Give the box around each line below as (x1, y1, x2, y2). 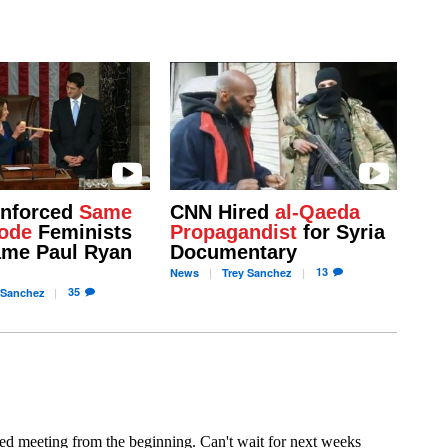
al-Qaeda (274, 201, 360, 224)
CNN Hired (169, 201, 275, 224)
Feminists (31, 221, 132, 244)
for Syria (296, 221, 385, 244)
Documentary (169, 241, 297, 264)
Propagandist (169, 221, 297, 244)
